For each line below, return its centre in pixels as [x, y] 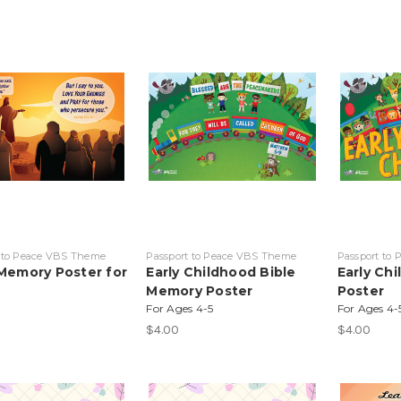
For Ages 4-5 [180, 308]
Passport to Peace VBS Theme [222, 256]
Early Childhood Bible [221, 272]
